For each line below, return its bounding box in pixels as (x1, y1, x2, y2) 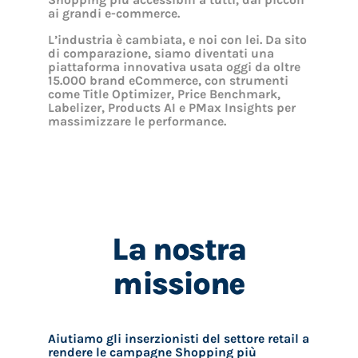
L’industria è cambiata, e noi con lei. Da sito (47, 33, 307, 48)
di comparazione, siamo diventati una (47, 46, 274, 62)
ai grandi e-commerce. (47, 6, 180, 22)
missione (113, 265, 245, 303)
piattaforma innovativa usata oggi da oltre (47, 60, 300, 75)
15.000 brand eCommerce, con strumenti (47, 74, 288, 89)
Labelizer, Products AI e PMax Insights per (47, 101, 296, 116)
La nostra (112, 231, 246, 268)
